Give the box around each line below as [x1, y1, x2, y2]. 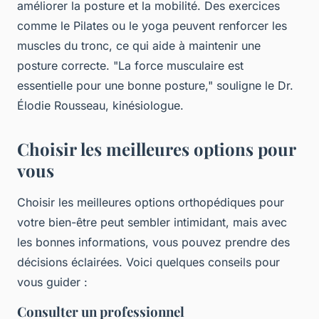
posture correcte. [17, 58, 113, 73]
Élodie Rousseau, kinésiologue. [17, 98, 184, 113]
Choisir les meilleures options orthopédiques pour [17, 195, 284, 210]
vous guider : [17, 275, 88, 290]
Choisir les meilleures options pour [17, 137, 296, 161]
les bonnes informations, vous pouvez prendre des [17, 235, 290, 250]
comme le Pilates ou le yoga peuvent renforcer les [17, 19, 287, 33]
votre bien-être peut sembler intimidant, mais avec [17, 215, 287, 230]
